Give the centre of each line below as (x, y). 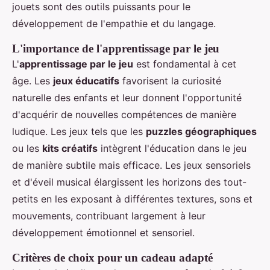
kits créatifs (70, 148)
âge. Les (33, 80)
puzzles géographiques (201, 131)
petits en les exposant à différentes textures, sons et (132, 199)
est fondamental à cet (185, 64)
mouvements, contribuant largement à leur (109, 215)
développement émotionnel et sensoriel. (103, 232)
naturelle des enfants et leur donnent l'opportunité (127, 97)
